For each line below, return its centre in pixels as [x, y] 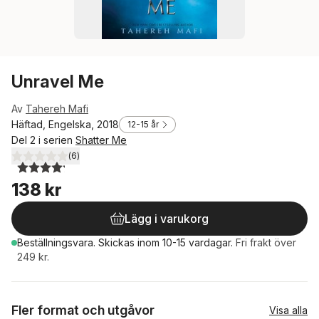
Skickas [118, 242]
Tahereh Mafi [57, 109]
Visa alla [288, 310]
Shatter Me [101, 140]
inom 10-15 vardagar [184, 242]
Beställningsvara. [58, 242]
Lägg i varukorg [167, 219]
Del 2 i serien [43, 140]
